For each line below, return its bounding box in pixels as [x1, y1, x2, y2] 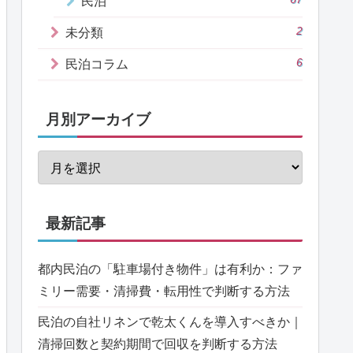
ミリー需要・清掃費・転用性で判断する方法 [38, 284, 290, 298]
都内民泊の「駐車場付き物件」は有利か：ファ [38, 262, 303, 276]
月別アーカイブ [46, 110, 150, 128]
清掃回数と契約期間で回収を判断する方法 [38, 336, 277, 351]
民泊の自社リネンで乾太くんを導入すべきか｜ [38, 314, 303, 329]
